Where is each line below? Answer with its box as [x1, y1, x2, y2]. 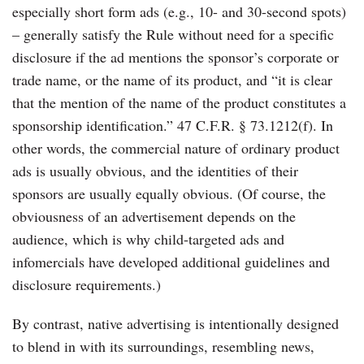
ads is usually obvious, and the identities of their [12, 160, 298, 180]
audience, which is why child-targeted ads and [12, 228, 284, 249]
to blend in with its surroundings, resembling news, [12, 336, 314, 356]
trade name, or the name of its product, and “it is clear [12, 69, 332, 89]
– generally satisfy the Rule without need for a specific [12, 24, 334, 44]
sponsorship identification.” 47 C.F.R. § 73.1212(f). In [12, 115, 333, 135]
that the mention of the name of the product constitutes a [12, 92, 346, 112]
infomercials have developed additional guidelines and [12, 251, 330, 271]
